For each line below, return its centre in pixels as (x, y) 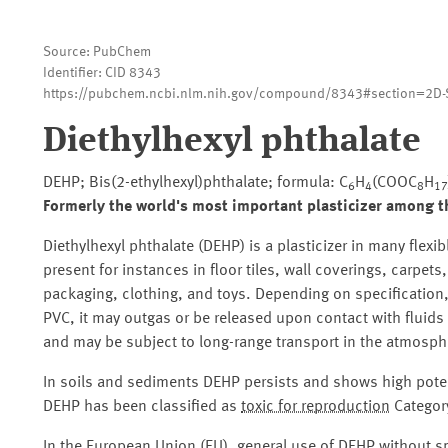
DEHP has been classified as (142, 407)
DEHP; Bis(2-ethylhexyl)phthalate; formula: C (195, 183)
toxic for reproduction (315, 407)
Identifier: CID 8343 (102, 73)
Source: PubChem (97, 52)
